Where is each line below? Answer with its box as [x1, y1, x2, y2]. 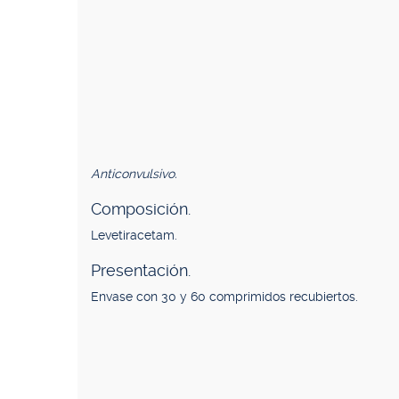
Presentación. [91, 261, 191, 280]
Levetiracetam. [91, 228, 177, 242]
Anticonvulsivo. [91, 167, 177, 181]
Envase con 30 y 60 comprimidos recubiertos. [91, 289, 358, 304]
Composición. [91, 199, 191, 218]
